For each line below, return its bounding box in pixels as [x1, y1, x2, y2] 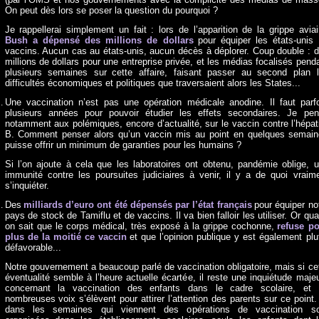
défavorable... [4, 242, 61, 253]
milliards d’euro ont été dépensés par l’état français [23, 199, 252, 210]
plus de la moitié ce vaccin [4, 231, 127, 242]
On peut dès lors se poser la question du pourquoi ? [4, 5, 218, 16]
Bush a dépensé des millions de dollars [4, 35, 194, 46]
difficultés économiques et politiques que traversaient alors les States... [4, 78, 300, 88]
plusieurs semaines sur [4, 67, 107, 78]
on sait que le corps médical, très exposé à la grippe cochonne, [4, 221, 275, 231]
